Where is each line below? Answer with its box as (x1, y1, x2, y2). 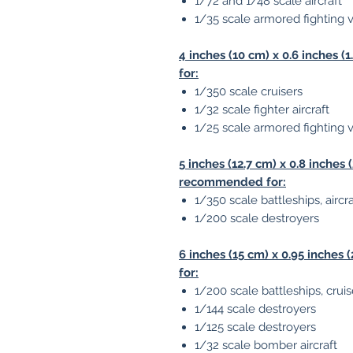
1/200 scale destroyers (195, 211, 319, 225)
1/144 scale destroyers (195, 302, 316, 316)
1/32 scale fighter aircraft (195, 102, 329, 117)
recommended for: (179, 175, 286, 189)
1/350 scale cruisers (195, 84, 303, 98)
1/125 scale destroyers (195, 320, 316, 334)
